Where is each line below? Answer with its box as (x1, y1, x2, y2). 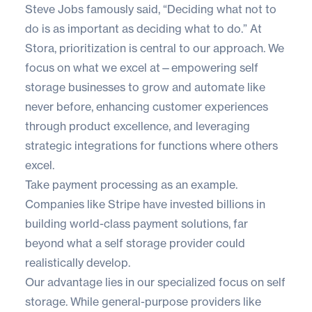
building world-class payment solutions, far (25, 217, 248, 231)
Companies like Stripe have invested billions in (25, 197, 265, 212)
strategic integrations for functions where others (25, 139, 278, 153)
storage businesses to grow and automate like (25, 80, 265, 95)
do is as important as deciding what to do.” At (25, 22, 262, 36)
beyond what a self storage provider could (25, 236, 245, 251)
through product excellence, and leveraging (25, 119, 250, 134)
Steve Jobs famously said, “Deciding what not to (25, 2, 276, 17)
